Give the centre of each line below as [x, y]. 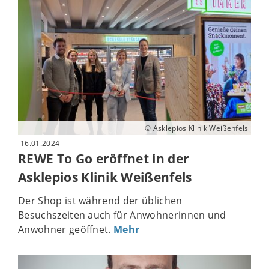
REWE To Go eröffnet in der [104, 159]
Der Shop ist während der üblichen [100, 200]
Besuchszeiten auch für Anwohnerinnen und [122, 215]
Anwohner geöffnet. [66, 229]
